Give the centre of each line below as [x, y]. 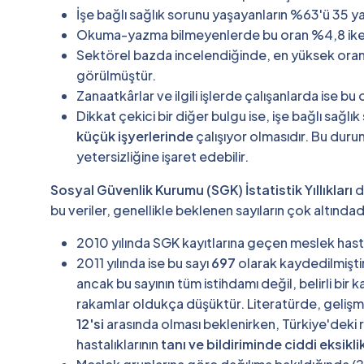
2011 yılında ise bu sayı [144, 262]
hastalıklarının [119, 344]
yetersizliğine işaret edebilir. [162, 156]
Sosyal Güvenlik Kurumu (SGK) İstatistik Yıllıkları [201, 189]
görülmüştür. [116, 75]
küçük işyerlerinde [135, 136]
